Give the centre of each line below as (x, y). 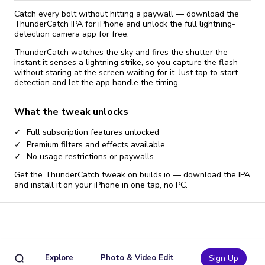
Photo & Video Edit (137, 258)
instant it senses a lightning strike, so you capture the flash (126, 63)
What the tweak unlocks (71, 112)
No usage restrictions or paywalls (90, 157)
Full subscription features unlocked (93, 132)
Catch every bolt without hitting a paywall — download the (127, 14)
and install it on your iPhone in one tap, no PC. (101, 185)
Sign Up (223, 258)
